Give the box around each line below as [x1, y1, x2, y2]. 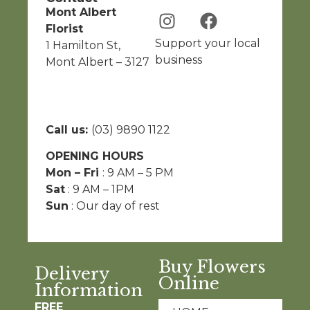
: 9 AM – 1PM [65, 182, 134, 196]
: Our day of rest [69, 199, 160, 212]
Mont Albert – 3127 [46, 55, 149, 69]
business [155, 53, 202, 67]
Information [35, 280, 143, 301]
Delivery [35, 264, 109, 284]
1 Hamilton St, [46, 38, 120, 52]
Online [158, 273, 220, 294]
